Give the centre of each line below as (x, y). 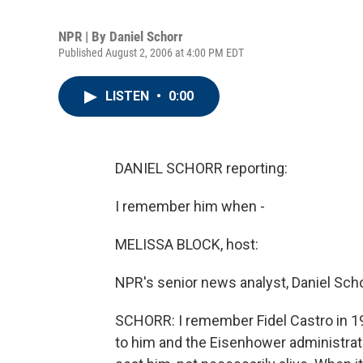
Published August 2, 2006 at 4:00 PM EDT (151, 53)
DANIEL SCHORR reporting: (201, 168)
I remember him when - (190, 206)
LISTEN (129, 96)
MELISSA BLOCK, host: (187, 244)
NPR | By (84, 36)
